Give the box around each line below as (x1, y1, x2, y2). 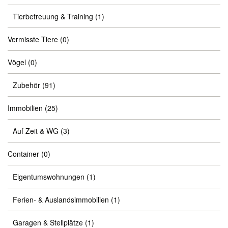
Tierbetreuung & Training (13, 11, 93, 21)
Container (8, 149, 39, 159)
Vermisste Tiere (8, 34, 58, 44)
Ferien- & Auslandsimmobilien (13, 194, 109, 205)
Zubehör (13, 80, 40, 90)
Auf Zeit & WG (13, 126, 59, 136)
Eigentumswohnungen (13, 172, 84, 182)
